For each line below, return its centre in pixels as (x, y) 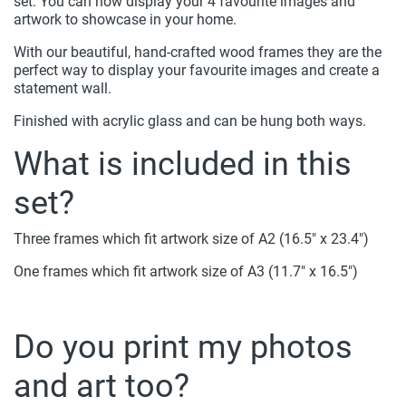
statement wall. (63, 88)
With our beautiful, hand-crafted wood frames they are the (198, 52)
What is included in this (183, 164)
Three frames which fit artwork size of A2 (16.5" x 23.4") (191, 239)
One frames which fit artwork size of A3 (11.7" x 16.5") (186, 271)
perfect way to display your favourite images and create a (197, 70)
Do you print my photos (183, 347)
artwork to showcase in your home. (125, 19)
